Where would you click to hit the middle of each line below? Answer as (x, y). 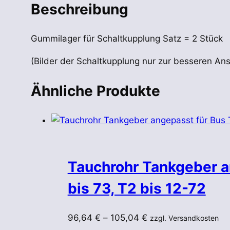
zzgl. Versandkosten (184, 218)
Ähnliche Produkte (95, 91)
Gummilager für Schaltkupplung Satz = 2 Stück (127, 38)
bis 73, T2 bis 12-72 (137, 188)
